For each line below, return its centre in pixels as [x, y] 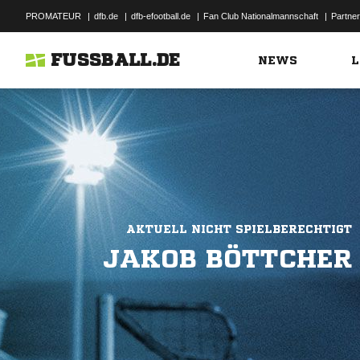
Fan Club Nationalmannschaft [261, 16]
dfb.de [106, 16]
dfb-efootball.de [161, 16]
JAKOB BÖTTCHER [227, 259]
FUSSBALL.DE [116, 60]
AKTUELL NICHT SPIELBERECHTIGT [239, 229]
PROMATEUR [53, 16]
